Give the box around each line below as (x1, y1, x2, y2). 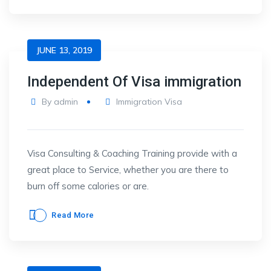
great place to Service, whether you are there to (27, 164, 229, 175)
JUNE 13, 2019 (36, 45, 92, 56)
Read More (51, 211, 94, 220)
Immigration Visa (116, 96, 183, 107)
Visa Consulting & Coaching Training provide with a (27, 148, 237, 159)
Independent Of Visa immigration (27, 73, 241, 90)
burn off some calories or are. (27, 180, 149, 192)
